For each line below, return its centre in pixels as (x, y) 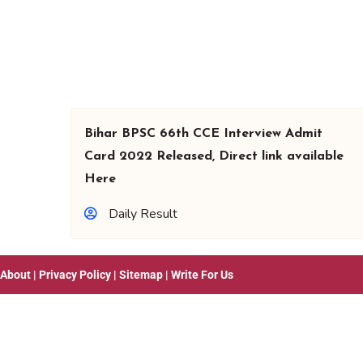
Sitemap (141, 275)
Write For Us (202, 275)
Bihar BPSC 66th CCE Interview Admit (203, 134)
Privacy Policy (75, 275)
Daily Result (143, 214)
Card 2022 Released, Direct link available (214, 156)
